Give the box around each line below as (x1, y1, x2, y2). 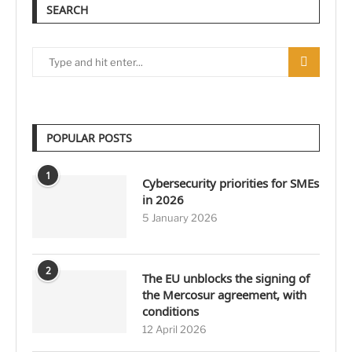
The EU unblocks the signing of (142, 270, 310, 287)
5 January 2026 (142, 211, 218, 225)
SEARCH (46, 2, 88, 18)
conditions (142, 303, 199, 320)
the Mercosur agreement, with (142, 287, 306, 303)
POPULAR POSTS (46, 130, 132, 146)
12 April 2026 (142, 323, 207, 336)
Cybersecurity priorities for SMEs (142, 175, 319, 192)
